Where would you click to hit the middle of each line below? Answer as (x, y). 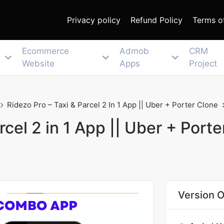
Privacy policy (94, 20)
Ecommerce (46, 51)
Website (38, 63)
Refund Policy (156, 20)
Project (203, 63)
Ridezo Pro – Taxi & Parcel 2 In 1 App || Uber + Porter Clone (112, 105)
